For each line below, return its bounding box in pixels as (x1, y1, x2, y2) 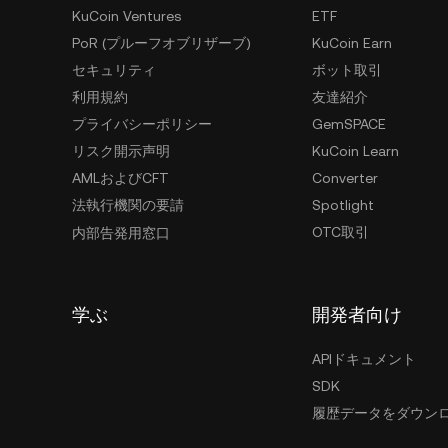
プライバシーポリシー (72, 116, 212, 132)
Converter (312, 170, 378, 186)
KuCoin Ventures (72, 8, 181, 24)
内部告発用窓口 (72, 225, 170, 241)
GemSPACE (312, 116, 386, 132)
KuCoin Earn (312, 35, 392, 51)
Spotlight (312, 197, 374, 213)
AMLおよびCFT (72, 170, 169, 186)
